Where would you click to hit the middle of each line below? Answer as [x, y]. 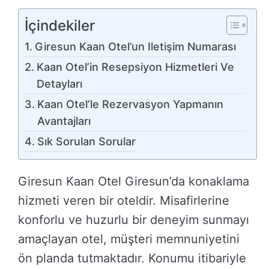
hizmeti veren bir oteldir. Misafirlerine [124, 201]
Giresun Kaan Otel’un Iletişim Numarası [135, 47]
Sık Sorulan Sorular [86, 142]
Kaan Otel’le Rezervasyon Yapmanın [130, 104]
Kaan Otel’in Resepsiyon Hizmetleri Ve [135, 67]
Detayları [59, 84]
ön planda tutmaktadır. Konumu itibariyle [132, 258]
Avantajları [64, 121]
